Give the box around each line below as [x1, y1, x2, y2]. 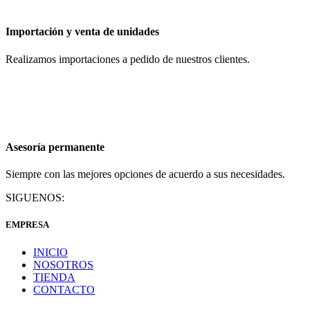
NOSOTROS [33, 258, 93, 271]
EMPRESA [6, 219, 49, 230]
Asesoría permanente [6, 140, 104, 153]
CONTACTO [33, 283, 95, 295]
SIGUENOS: [6, 192, 64, 204]
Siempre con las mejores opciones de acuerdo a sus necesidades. [6, 168, 285, 181]
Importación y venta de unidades [6, 26, 159, 38]
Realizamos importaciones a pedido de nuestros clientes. [6, 53, 250, 65]
